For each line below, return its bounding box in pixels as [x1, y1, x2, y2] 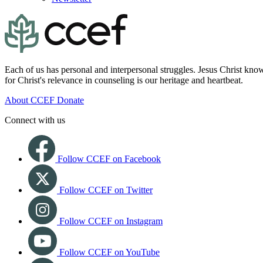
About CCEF [5, 95, 57, 106]
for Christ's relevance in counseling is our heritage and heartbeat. [5, 75, 243, 86]
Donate [57, 95, 84, 106]
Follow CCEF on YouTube [59, 247, 160, 258]
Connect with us [5, 115, 65, 126]
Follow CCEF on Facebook [58, 154, 161, 164]
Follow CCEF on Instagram [59, 216, 163, 227]
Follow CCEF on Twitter [59, 185, 153, 195]
